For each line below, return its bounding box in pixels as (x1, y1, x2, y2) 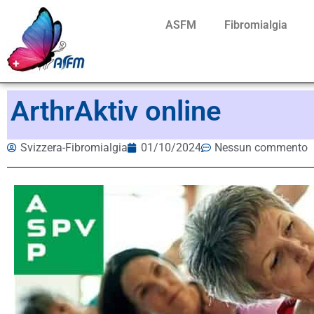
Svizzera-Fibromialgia (20, 141, 128, 154)
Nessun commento (214, 141, 308, 154)
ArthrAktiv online (11, 95, 221, 128)
